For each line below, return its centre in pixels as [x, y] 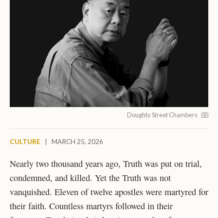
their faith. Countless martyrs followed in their [91, 206]
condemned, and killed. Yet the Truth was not [90, 178]
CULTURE [25, 141]
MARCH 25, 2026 [77, 141]
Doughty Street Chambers [162, 115]
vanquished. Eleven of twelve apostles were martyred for [109, 192]
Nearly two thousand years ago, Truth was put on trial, [106, 164]
